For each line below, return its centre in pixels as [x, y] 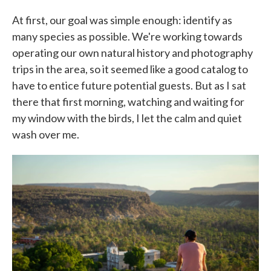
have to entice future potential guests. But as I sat [129, 85]
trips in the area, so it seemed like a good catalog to [130, 69]
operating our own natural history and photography [132, 52]
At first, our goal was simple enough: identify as [122, 20]
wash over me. [46, 134]
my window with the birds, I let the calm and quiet [127, 118]
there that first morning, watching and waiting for [128, 101]
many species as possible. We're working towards [127, 36]
